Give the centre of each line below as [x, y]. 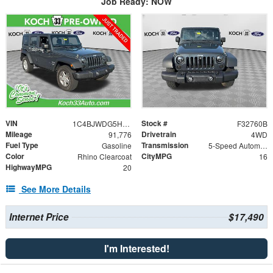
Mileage [19, 134]
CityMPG [157, 156]
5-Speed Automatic [264, 145]
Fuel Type [22, 145]
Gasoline [116, 145]
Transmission [165, 145]
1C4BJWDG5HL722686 [126, 123]
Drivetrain [159, 134]
